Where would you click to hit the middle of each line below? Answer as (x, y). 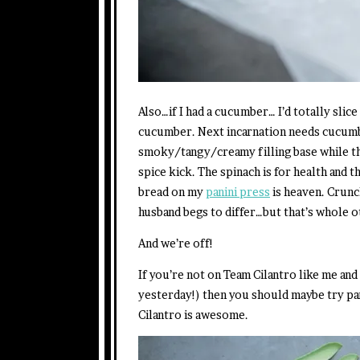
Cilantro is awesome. (193, 314)
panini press (238, 191)
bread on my (172, 191)
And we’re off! (176, 243)
